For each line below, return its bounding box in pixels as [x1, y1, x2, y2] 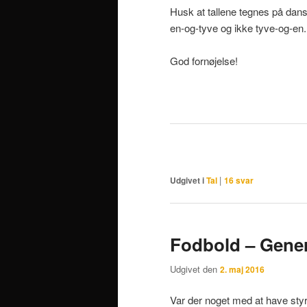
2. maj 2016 [220, 262, 265, 275]
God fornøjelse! [170, 53, 238, 69]
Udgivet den [170, 262, 220, 275]
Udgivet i [170, 174, 204, 187]
